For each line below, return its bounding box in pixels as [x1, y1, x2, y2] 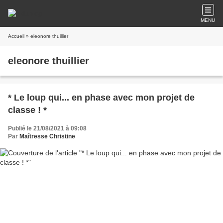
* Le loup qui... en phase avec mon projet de [8, 93, 195, 103]
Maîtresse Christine [19, 133, 75, 140]
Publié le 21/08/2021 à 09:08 [8, 125, 87, 132]
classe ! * [8, 105, 47, 115]
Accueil [8, 33, 24, 39]
